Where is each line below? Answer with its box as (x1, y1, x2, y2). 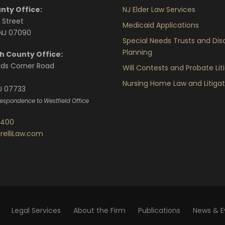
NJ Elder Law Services (123, 5, 195, 15)
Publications (138, 205, 180, 215)
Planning (123, 47, 152, 57)
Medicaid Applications (123, 20, 199, 30)
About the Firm (73, 205, 126, 215)
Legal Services (12, 205, 61, 215)
